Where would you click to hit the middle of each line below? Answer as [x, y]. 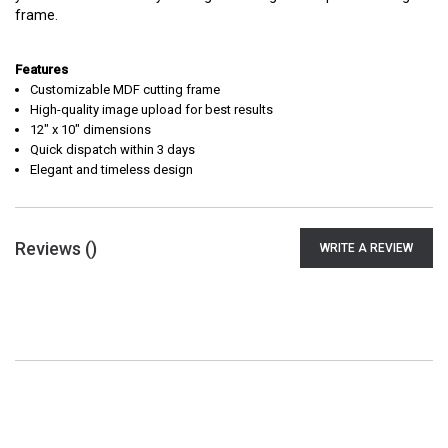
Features [41, 69]
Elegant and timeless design [111, 169]
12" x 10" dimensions [90, 129]
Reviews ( [53, 248]
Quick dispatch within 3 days [112, 149]
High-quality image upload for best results [151, 109]
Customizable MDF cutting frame [125, 89]
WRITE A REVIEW [366, 248]
